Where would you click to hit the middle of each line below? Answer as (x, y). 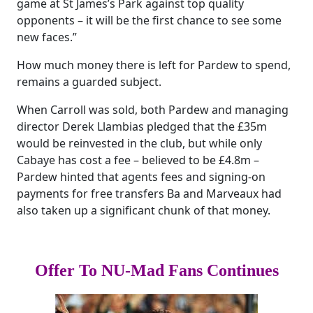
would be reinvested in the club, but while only (139, 143)
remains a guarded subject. (89, 82)
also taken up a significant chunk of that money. (144, 210)
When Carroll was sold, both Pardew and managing (153, 110)
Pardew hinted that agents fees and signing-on (141, 177)
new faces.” (47, 37)
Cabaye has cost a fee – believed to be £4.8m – (138, 160)
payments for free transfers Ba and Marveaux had (149, 194)
